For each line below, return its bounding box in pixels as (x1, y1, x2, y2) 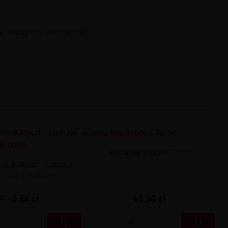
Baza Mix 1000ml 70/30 (110, 147, 189, 157)
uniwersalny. (47, 26, 94, 37)
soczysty (6, 26, 44, 37)
